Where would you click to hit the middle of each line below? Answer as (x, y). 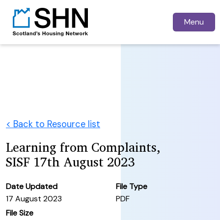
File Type (132, 186)
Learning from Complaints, (83, 147)
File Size (20, 213)
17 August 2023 (34, 198)
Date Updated (32, 186)
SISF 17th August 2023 (70, 162)
